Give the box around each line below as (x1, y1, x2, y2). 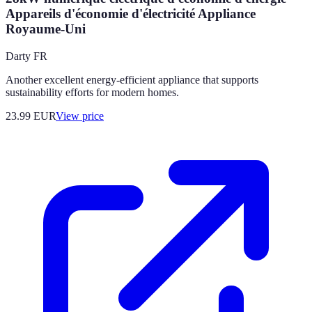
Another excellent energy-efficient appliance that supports (6, 74, 258, 86)
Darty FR (6, 50, 47, 63)
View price (56, 110, 104, 123)
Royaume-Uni (6, 22, 86, 37)
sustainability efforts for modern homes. (6, 86, 179, 99)
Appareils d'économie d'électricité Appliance (6, 6, 256, 22)
